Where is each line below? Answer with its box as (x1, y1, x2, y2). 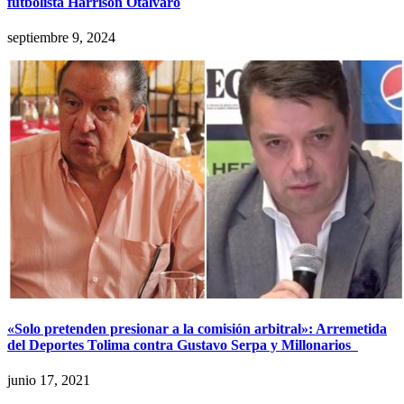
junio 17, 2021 (7, 372, 90, 389)
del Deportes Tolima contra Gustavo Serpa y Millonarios (7, 337, 358, 353)
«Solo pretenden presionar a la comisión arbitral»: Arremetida (7, 321, 387, 337)
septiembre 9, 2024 (7, 29, 115, 45)
